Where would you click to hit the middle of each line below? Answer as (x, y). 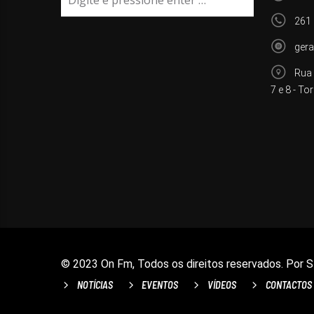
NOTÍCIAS (95, 285)
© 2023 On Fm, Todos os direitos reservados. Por (184, 264)
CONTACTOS (288, 285)
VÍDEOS (221, 285)
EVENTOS (160, 285)
